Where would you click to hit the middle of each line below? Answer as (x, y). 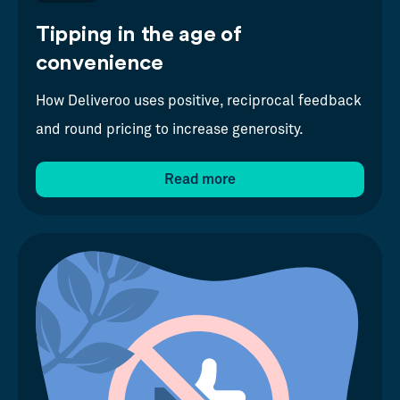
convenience (100, 63)
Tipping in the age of (139, 34)
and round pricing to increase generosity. (170, 129)
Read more (200, 179)
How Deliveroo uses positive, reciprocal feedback (199, 100)
